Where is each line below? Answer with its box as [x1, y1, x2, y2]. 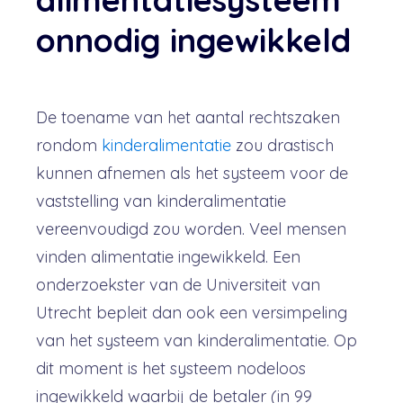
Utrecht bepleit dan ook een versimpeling [36, 302, 347, 323]
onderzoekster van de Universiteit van [36, 274, 320, 295]
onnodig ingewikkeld [36, 20, 351, 60]
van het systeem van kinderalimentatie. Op [36, 330, 357, 351]
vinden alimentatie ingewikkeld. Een [36, 246, 300, 267]
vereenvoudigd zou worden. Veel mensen [36, 219, 346, 239]
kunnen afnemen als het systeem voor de [36, 163, 348, 184]
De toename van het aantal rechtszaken [36, 107, 340, 128]
